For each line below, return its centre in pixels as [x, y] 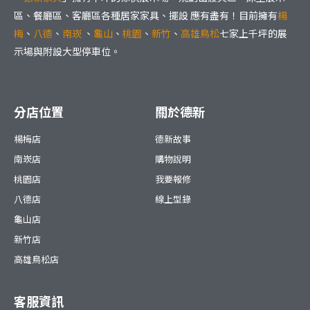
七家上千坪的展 [253, 34]
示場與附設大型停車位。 [67, 52]
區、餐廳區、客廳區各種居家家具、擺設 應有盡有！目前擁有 [146, 16]
